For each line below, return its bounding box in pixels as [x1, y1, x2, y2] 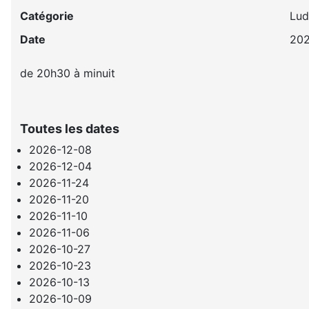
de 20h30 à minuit [20, 66, 116, 80]
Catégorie [20, 8, 74, 23]
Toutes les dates [20, 121, 120, 136]
